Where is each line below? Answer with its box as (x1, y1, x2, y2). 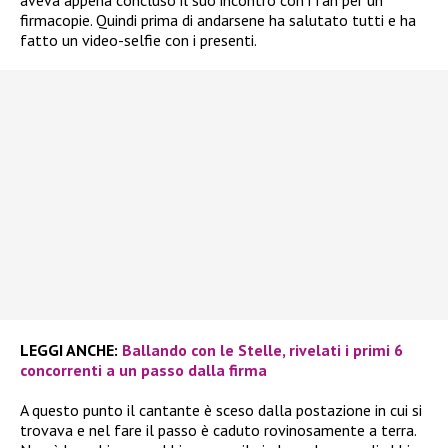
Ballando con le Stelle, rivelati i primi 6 (122, 339, 403, 360)
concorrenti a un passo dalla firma (20, 359, 267, 380)
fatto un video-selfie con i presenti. (20, 29, 257, 50)
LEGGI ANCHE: (20, 339, 118, 360)
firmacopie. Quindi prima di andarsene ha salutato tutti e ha (20, 9, 416, 30)
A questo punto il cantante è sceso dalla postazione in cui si (20, 399, 422, 420)
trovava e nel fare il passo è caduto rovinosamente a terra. (20, 419, 416, 440)
